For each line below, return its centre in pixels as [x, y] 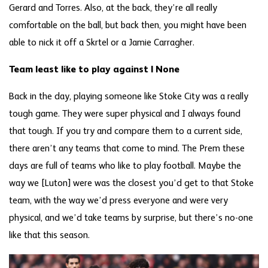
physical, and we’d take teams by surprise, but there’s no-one [131, 218]
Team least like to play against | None [94, 70]
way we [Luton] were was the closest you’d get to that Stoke [131, 183]
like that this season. [49, 235]
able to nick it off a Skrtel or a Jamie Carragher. [102, 43]
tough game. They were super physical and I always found [125, 114]
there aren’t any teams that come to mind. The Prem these [127, 149]
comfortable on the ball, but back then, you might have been [128, 25]
